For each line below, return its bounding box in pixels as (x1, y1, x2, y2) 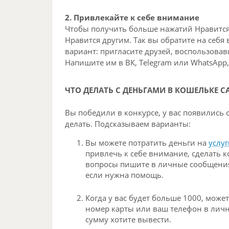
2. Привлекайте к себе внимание (65, 12, 199, 23)
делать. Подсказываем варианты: (65, 119, 191, 129)
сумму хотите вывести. (85, 214, 171, 225)
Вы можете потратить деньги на (85, 138, 209, 148)
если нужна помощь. (85, 170, 164, 180)
